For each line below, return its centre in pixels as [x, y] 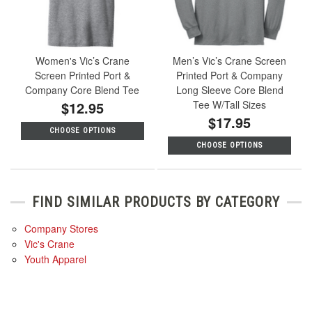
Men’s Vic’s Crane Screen [230, 61]
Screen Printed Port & [82, 76]
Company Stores [61, 228]
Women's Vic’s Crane [82, 61]
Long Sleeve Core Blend [229, 90]
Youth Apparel [55, 259]
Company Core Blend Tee [83, 90]
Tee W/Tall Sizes [230, 105]
